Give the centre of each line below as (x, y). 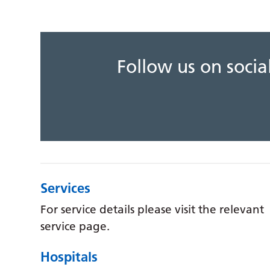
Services (66, 188)
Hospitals (69, 257)
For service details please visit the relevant (152, 209)
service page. (75, 226)
